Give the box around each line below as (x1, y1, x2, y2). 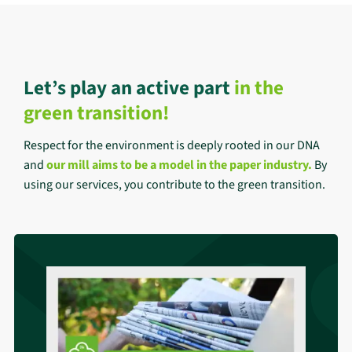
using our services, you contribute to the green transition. (24, 176, 325, 194)
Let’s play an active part (24, 74, 230, 102)
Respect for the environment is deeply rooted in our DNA (24, 137, 320, 155)
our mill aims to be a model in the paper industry (46, 156, 308, 174)
